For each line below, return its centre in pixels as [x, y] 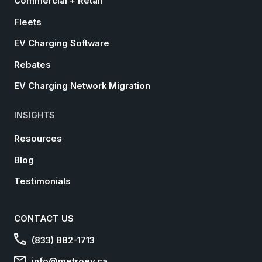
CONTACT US [44, 219]
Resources [38, 139]
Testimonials [42, 182]
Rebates [32, 65]
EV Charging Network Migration [82, 86]
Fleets [28, 22]
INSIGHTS [35, 115]
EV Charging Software [62, 44]
